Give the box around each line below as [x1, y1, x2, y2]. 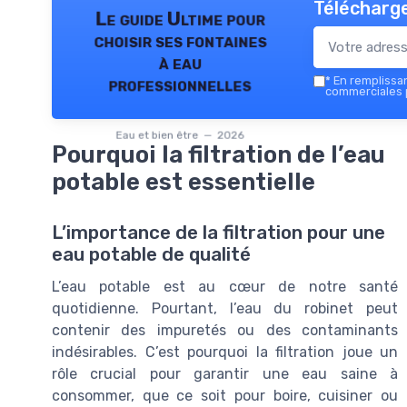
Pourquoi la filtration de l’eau [52, 140, 385, 168]
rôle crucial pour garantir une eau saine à [52, 365, 398, 382]
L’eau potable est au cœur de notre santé [52, 278, 398, 295]
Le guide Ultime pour [94, 8, 265, 31]
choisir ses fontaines [93, 30, 267, 53]
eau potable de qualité [52, 243, 251, 265]
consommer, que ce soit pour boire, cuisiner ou [52, 387, 398, 404]
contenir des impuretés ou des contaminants [52, 322, 398, 339]
